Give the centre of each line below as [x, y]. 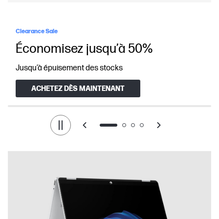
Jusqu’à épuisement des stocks [69, 68]
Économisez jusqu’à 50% [84, 49]
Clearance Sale [37, 32]
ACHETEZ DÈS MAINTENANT [78, 88]
